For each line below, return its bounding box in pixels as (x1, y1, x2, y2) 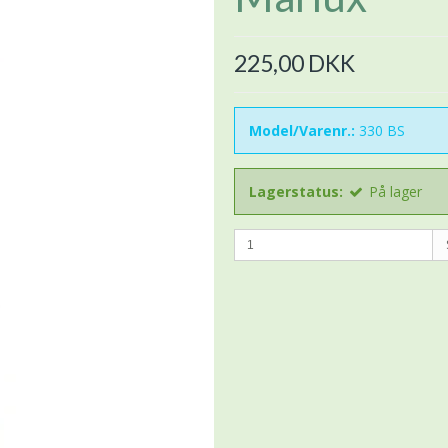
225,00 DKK (234, 49, 355, 77)
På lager (369, 181, 422, 201)
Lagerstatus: (249, 181, 343, 201)
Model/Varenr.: (249, 120, 355, 140)
